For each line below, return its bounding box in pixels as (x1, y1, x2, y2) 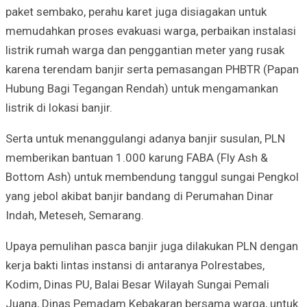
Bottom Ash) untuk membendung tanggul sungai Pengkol (5, 169, 299, 184)
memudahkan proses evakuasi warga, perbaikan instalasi (5, 23, 296, 38)
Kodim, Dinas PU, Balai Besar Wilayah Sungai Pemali (5, 277, 269, 291)
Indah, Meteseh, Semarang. (5, 208, 144, 222)
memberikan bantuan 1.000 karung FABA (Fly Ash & (5, 150, 268, 164)
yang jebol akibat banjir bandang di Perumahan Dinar (5, 188, 273, 203)
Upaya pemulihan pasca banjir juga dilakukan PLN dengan (5, 238, 298, 253)
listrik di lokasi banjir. (5, 100, 112, 114)
